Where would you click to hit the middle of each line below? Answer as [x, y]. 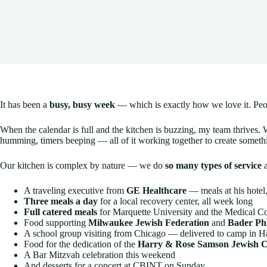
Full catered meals [60, 212]
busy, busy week [82, 105]
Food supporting [56, 223]
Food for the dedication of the [81, 244]
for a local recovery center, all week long [175, 201]
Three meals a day [61, 201]
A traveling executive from [75, 191]
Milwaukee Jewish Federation [149, 223]
